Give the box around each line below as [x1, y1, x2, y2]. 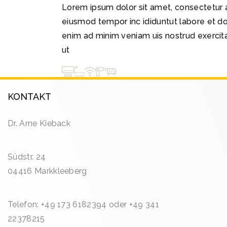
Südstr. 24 [8, 152, 46, 162]
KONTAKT [8, 91, 51, 102]
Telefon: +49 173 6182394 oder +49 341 [8, 200, 159, 210]
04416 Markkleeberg [8, 166, 87, 176]
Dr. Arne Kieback [8, 119, 71, 129]
